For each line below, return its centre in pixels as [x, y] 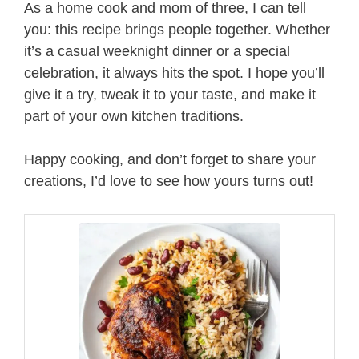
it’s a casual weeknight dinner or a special [157, 51]
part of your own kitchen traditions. [134, 116]
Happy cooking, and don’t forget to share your [170, 159]
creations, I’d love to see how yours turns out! [169, 181]
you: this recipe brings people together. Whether [177, 29]
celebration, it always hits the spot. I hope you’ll [174, 73]
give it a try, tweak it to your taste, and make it [170, 94]
